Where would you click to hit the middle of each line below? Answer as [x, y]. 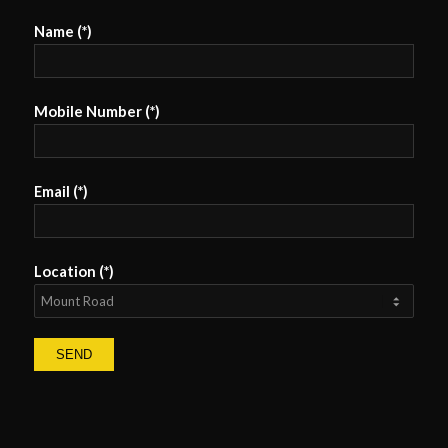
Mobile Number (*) [96, 110]
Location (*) [73, 270]
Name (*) [62, 30]
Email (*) [60, 190]
